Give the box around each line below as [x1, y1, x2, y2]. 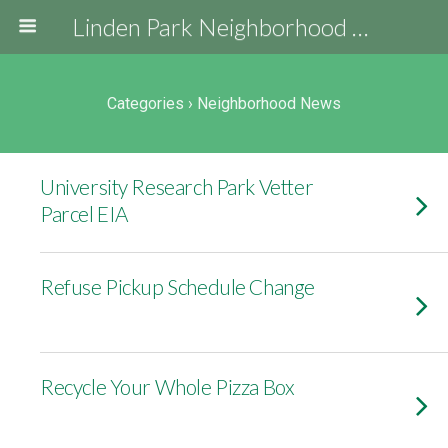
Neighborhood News [193, 94, 341, 113]
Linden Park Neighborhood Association [351, 12, 368, 41]
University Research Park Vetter [40, 174, 314, 199]
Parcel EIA [40, 201, 128, 226]
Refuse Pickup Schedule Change [40, 274, 315, 299]
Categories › [107, 94, 193, 113]
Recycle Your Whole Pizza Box [40, 374, 295, 399]
